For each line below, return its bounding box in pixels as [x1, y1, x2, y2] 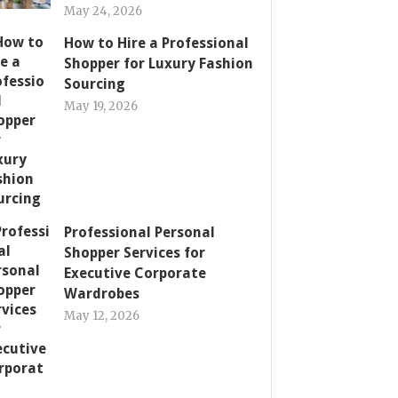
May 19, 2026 [64, 99, 138, 114]
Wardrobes [64, 285, 139, 302]
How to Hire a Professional [64, 35, 249, 52]
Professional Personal [64, 224, 215, 241]
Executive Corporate [64, 265, 206, 282]
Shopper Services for [64, 244, 205, 261]
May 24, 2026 [64, 4, 142, 19]
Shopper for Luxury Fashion [64, 55, 253, 72]
